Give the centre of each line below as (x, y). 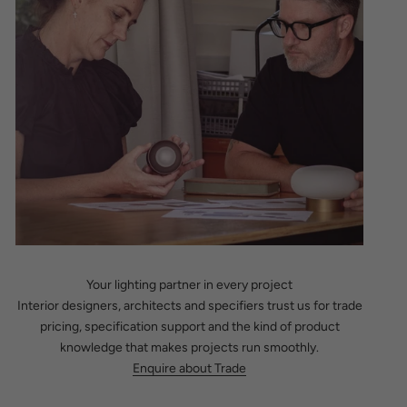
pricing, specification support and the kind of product (189, 327)
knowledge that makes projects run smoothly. (190, 348)
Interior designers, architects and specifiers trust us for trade (189, 306)
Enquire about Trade (190, 369)
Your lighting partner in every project (190, 285)
